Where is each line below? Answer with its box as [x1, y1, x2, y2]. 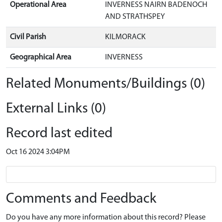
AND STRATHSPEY [105, 12, 165, 21]
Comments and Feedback [6, 191, 157, 206]
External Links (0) [6, 101, 106, 116]
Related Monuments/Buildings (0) [6, 76, 205, 91]
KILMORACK [105, 33, 146, 41]
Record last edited [6, 126, 112, 141]
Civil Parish [10, 33, 46, 41]
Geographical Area [10, 53, 71, 61]
